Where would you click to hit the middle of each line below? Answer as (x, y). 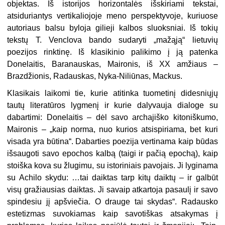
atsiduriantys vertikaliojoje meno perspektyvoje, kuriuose (113, 16)
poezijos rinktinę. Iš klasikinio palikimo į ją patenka (113, 52)
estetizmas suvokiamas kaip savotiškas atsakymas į (113, 214)
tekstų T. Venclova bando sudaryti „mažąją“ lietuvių (113, 40)
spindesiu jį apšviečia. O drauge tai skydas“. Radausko (113, 202)
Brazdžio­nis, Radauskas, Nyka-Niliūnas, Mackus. (95, 76)
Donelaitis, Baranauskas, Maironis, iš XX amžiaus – (113, 64)
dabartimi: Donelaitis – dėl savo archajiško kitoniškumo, (113, 118)
